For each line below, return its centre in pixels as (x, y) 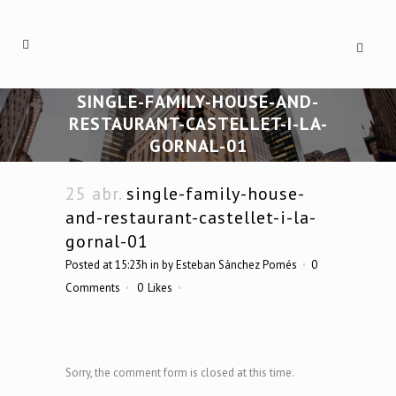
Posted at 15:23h (107, 264)
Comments (93, 287)
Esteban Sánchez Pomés (236, 264)
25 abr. (93, 193)
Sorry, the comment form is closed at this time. (180, 372)
